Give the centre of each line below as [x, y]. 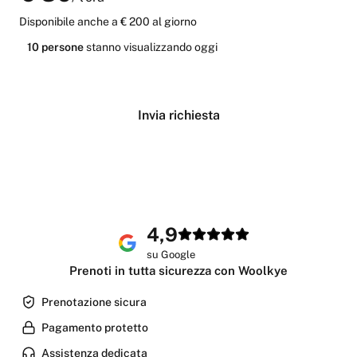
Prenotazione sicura [94, 302]
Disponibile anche [65, 22]
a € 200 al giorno [154, 22]
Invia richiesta [178, 115]
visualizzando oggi [169, 47]
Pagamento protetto [95, 328]
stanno [104, 47]
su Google [171, 254]
